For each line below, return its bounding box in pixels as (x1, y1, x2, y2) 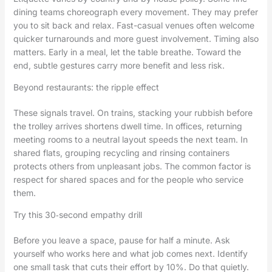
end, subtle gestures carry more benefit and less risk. (13, 60, 225, 71)
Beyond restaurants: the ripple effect (13, 82, 159, 93)
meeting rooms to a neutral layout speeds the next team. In (13, 134, 248, 145)
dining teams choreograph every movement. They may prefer (13, 7, 258, 18)
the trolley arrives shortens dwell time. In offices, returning (13, 121, 242, 132)
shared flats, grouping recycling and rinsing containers (13, 148, 229, 158)
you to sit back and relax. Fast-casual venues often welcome (13, 20, 254, 31)
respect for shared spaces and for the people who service (13, 174, 243, 185)
